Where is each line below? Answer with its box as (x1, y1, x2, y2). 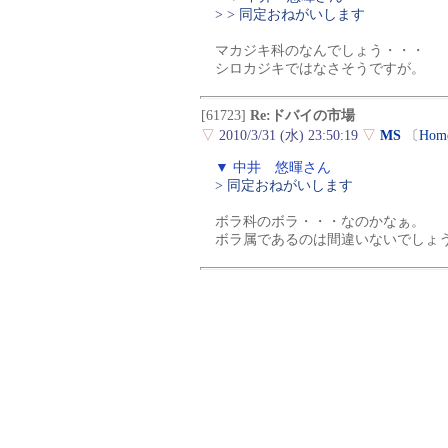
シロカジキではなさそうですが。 (215, 61, 425, 77)
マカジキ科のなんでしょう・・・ (215, 43, 425, 59)
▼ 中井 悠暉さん (215, 160, 331, 176)
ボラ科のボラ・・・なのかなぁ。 (215, 214, 425, 230)
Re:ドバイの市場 (250, 108, 355, 124)
